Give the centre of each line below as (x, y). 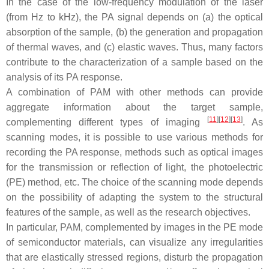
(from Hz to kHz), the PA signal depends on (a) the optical (134, 17)
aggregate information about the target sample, (134, 107)
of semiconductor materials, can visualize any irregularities (134, 243)
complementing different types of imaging (107, 122)
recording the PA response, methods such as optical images (134, 153)
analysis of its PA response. (64, 77)
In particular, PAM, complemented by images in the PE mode (134, 228)
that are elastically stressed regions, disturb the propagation (134, 258)
